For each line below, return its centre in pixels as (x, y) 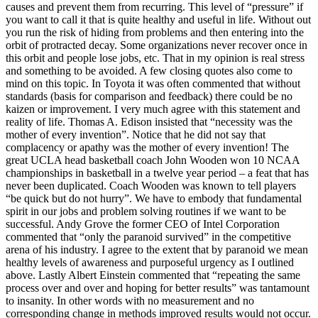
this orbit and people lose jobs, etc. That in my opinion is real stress (155, 57)
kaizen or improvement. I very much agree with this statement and (153, 109)
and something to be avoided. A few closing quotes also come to (149, 70)
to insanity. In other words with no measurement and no (130, 300)
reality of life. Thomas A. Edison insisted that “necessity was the (149, 121)
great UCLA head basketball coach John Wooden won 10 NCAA (153, 160)
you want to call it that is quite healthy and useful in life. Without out (158, 19)
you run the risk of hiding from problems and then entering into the (155, 32)
